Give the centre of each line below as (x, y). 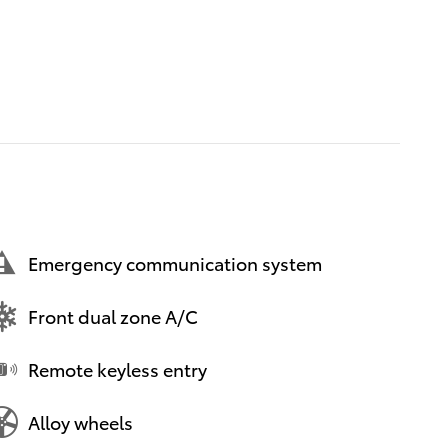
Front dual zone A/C (113, 316)
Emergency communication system (175, 263)
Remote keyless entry (117, 369)
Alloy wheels (80, 422)
